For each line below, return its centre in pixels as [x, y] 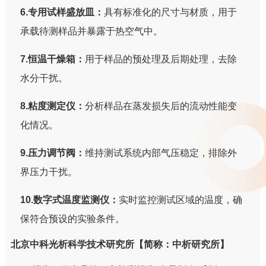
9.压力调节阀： [53, 153]
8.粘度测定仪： [53, 106]
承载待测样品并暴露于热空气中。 [92, 31]
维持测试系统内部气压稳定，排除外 [161, 153]
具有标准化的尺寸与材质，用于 [171, 12]
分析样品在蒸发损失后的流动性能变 [161, 106]
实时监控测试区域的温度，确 [181, 199]
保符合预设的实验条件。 [73, 218]
